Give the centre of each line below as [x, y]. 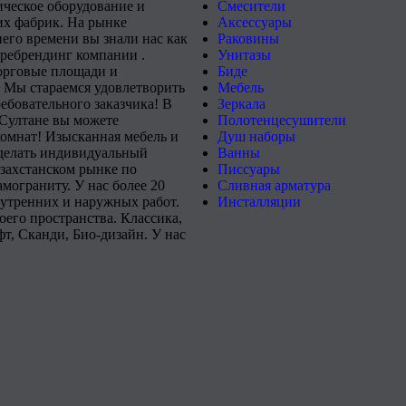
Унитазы [244, 55]
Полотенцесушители [282, 120]
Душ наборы [256, 136]
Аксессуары [255, 22]
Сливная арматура [274, 185]
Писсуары [249, 169]
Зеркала [242, 104]
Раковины [248, 39]
